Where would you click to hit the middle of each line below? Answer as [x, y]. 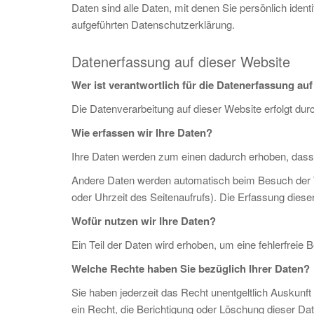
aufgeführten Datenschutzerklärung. [153, 24]
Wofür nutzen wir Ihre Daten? [144, 221]
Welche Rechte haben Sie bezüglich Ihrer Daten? [191, 268]
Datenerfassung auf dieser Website [181, 61]
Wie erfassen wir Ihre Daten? [142, 132]
